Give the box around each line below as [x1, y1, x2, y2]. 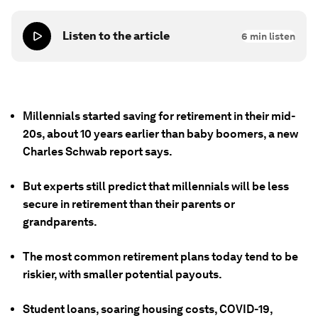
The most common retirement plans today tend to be [23, 250, 298, 263]
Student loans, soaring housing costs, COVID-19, [23, 302, 273, 316]
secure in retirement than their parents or [23, 197, 235, 211]
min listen [248, 31, 295, 42]
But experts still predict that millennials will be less [23, 180, 289, 193]
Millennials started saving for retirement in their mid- [23, 109, 295, 123]
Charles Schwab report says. [23, 145, 172, 158]
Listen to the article [62, 29, 170, 43]
